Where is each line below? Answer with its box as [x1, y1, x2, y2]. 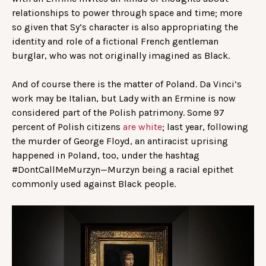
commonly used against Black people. [12, 178, 176, 190]
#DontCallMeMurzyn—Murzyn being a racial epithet [12, 164, 233, 176]
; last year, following [162, 121, 248, 133]
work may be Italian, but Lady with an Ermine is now [12, 93, 236, 104]
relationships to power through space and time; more [12, 7, 242, 19]
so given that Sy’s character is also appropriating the [12, 21, 238, 33]
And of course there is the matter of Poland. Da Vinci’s [12, 78, 242, 90]
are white [123, 121, 162, 133]
